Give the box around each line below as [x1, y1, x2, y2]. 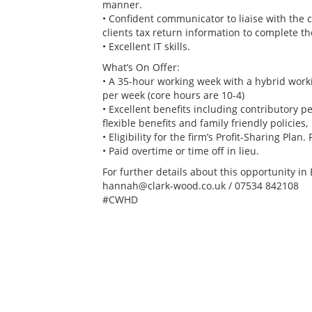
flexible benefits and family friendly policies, [102, 116, 308, 130]
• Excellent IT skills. [102, 39, 190, 53]
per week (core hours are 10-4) [102, 88, 244, 102]
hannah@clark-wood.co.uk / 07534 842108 [102, 178, 299, 192]
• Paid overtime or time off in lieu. [102, 143, 259, 157]
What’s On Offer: [102, 60, 180, 74]
